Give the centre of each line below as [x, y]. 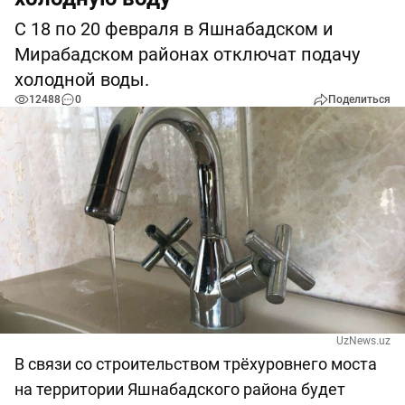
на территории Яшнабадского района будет [180, 390]
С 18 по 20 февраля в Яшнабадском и [174, 29]
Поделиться [359, 99]
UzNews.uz [363, 341]
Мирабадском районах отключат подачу [187, 54]
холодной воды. [82, 80]
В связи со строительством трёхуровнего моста [196, 364]
